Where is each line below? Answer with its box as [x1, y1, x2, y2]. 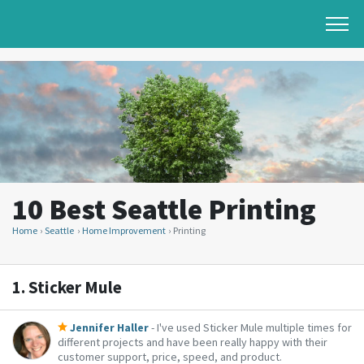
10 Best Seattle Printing [12, 191, 316, 228]
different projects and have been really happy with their [58, 334, 327, 349]
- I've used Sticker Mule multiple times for [149, 319, 352, 335]
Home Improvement [81, 224, 166, 237]
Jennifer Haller [70, 319, 149, 335]
